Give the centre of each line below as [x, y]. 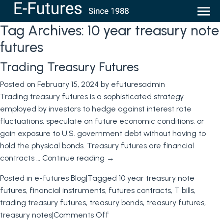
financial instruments [67, 191]
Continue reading [74, 158]
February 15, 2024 [68, 84]
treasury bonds [116, 203]
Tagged [102, 178]
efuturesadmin [138, 84]
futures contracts [140, 191]
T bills [184, 191]
